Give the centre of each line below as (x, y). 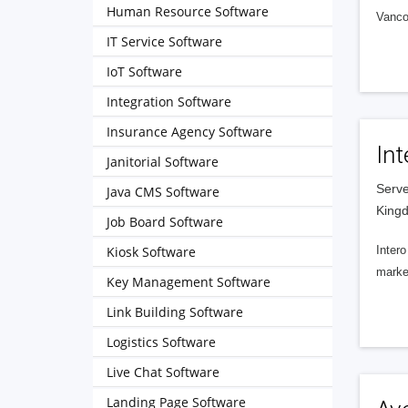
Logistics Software (161, 342)
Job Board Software (165, 222)
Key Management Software (189, 282)
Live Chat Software (163, 372)
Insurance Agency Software (189, 132)
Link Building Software (175, 312)
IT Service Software (164, 41)
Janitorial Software (163, 162)
